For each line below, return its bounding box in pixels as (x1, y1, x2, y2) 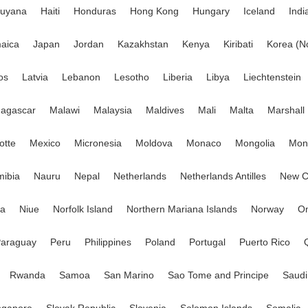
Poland (145, 236, 175, 247)
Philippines (85, 236, 131, 247)
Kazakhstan (118, 38, 168, 49)
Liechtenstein (243, 71, 301, 82)
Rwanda (10, 269, 45, 280)
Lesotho (114, 71, 149, 82)
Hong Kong (130, 5, 179, 16)
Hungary (192, 5, 230, 16)
